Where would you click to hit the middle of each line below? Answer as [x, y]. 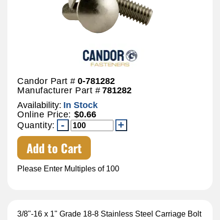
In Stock [81, 105]
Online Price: [46, 114]
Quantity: [36, 125]
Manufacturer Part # [59, 90]
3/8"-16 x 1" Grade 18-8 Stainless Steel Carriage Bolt [109, 214]
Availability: [39, 105]
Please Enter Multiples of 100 [68, 168]
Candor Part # [47, 81]
